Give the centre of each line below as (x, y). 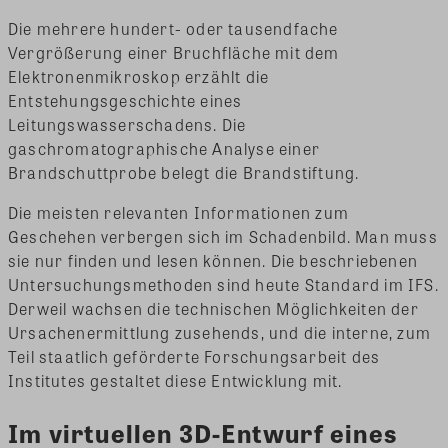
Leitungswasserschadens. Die (127, 124)
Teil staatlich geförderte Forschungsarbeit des (194, 356)
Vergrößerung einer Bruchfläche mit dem (174, 52)
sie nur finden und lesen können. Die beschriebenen (213, 260)
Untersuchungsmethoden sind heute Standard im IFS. (223, 284)
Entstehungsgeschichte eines (125, 100)
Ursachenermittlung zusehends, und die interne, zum (220, 332)
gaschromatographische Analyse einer (164, 148)
